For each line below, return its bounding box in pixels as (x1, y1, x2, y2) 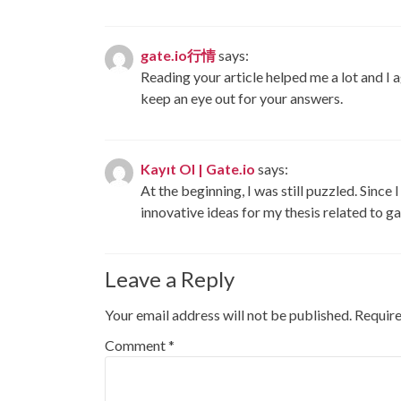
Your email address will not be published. (105, 306, 352, 324)
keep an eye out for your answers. (141, 90, 343, 107)
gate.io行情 (141, 47, 216, 64)
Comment (105, 337, 168, 354)
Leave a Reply (105, 266, 235, 293)
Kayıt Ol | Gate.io (141, 160, 255, 178)
